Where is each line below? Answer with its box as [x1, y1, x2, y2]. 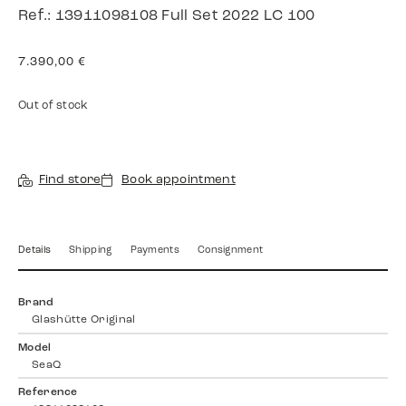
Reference [18, 387, 78, 399]
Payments [130, 246, 179, 256]
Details [18, 246, 52, 256]
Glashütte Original [32, 314, 136, 326]
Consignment [197, 246, 264, 256]
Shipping [69, 246, 112, 256]
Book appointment [121, 174, 236, 187]
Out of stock [18, 101, 89, 112]
